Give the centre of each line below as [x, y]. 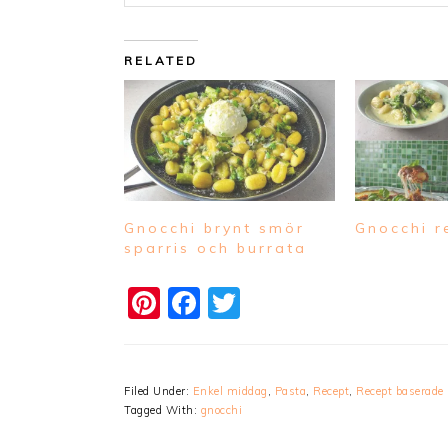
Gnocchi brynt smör [214, 227]
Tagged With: [162, 409]
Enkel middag [230, 390]
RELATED [161, 60]
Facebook [275, 302]
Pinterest [228, 302]
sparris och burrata [215, 247]
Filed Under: [158, 390]
